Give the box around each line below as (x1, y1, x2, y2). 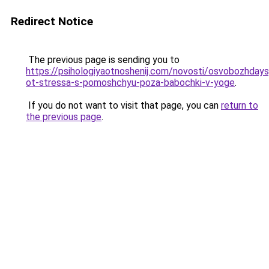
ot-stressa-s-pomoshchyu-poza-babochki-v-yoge (26, 77, 235, 88)
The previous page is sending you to (26, 54, 180, 65)
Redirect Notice (11, 14, 93, 28)
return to (221, 100, 258, 111)
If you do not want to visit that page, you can (26, 100, 221, 111)
